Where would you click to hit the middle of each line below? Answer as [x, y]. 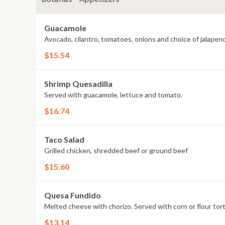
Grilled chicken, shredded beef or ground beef [116, 150]
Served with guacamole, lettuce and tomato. [113, 95]
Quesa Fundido [73, 195]
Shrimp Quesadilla [78, 84]
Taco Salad [64, 139]
